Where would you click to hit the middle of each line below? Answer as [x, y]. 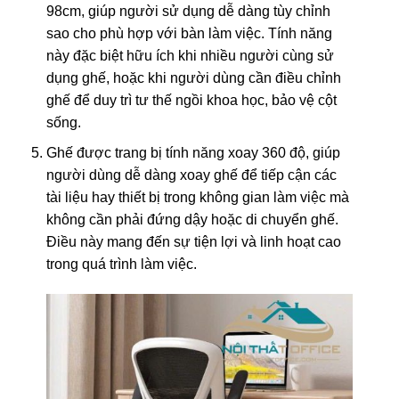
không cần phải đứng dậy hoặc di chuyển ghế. [192, 220]
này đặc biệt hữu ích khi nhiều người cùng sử [190, 55]
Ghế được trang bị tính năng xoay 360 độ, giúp [193, 153]
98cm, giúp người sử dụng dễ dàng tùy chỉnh [188, 11]
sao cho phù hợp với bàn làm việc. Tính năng [189, 33]
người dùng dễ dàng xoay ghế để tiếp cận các [191, 175]
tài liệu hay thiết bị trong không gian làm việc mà [197, 198]
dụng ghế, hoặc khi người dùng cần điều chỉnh [193, 77]
